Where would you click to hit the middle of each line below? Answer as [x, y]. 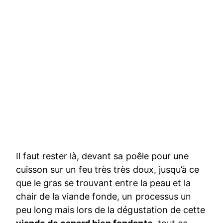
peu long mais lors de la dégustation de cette [111, 210]
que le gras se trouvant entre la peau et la [103, 183]
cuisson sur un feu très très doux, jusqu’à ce [108, 169]
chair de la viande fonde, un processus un [104, 196]
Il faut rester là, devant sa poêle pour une [102, 156]
